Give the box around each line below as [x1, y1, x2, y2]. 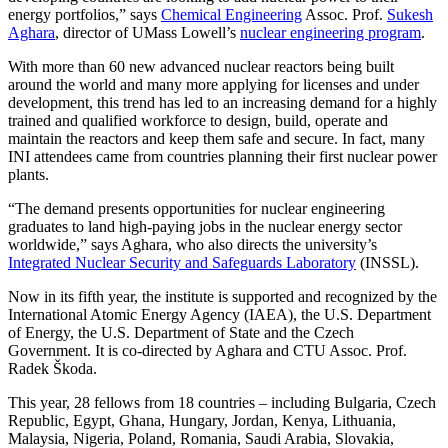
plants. [8, 166, 49, 184]
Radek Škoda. [8, 360, 97, 378]
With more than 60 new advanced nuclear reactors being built [8, 58, 394, 76]
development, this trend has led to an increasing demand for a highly [8, 94, 437, 112]
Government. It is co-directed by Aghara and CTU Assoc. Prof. [8, 342, 407, 360]
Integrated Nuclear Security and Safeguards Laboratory [8, 254, 356, 272]
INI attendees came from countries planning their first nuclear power [8, 148, 437, 166]
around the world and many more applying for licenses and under [8, 76, 419, 94]
